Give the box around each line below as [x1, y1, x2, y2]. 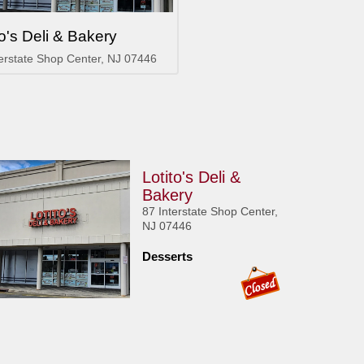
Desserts [142, 249, 193, 263]
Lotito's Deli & [142, 168, 241, 186]
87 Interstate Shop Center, [142, 205, 279, 218]
